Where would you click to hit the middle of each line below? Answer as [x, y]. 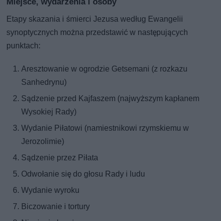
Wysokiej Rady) [49, 111]
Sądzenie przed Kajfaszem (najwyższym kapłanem [110, 98]
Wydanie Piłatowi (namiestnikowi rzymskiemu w [105, 128]
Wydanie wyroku [51, 190]
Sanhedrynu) [44, 82]
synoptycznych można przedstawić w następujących [97, 32]
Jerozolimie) [43, 141]
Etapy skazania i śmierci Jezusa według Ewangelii [95, 19]
